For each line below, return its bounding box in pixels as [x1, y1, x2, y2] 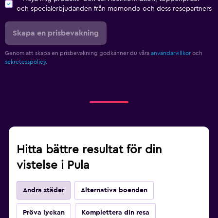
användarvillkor [151, 50, 191, 56]
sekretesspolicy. [5, 58, 47, 65]
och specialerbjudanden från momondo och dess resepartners [17, 5, 212, 12]
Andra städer [23, 186, 64, 194]
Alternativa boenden [81, 186, 147, 194]
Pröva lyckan [23, 209, 65, 216]
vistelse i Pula [17, 159, 90, 171]
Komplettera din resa [81, 209, 149, 216]
